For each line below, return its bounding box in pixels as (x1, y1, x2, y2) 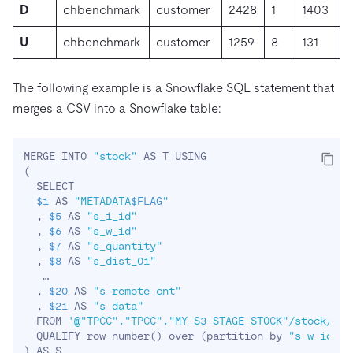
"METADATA (74, 195, 131, 208)
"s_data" (93, 299, 143, 313)
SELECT (24, 180, 80, 193)
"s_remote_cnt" (93, 284, 181, 298)
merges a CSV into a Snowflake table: (13, 101, 221, 117)
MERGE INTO (24, 150, 93, 163)
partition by (206, 329, 288, 343)
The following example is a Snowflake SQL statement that (13, 80, 334, 96)
